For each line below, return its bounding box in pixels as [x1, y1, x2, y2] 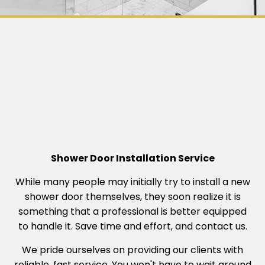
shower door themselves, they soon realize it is [24, 190, 241, 204]
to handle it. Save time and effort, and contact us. [18, 219, 247, 234]
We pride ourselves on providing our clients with [22, 243, 243, 257]
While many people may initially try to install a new [15, 175, 250, 189]
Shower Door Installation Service [50, 151, 215, 166]
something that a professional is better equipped [18, 205, 247, 219]
